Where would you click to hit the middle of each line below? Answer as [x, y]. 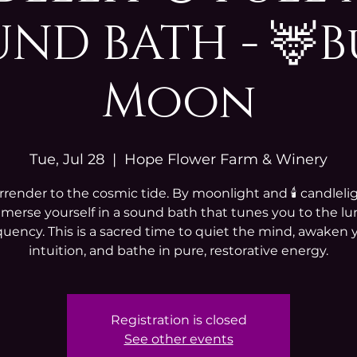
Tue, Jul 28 [67, 159]
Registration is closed [178, 320]
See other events [178, 339]
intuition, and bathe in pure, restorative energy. [178, 250]
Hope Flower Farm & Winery [226, 159]
